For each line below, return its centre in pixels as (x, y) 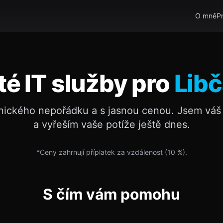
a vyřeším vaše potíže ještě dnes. (111, 124)
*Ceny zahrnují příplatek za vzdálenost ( (102, 152)
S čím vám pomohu (111, 194)
